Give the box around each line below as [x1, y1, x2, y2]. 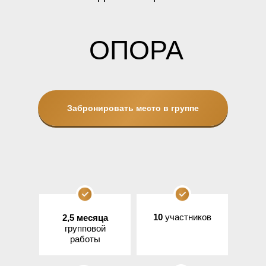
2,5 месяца [62, 213, 108, 223]
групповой [65, 223, 106, 233]
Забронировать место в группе [67, 103, 199, 113]
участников [165, 212, 211, 222]
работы [70, 234, 100, 244]
